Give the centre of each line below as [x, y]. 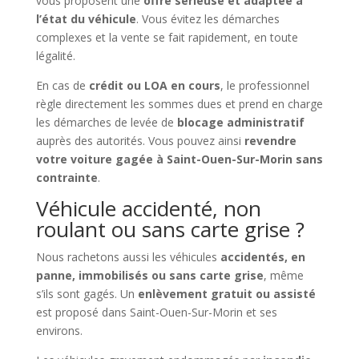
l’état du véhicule [86, 18]
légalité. [55, 55]
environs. [59, 330]
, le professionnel [264, 85]
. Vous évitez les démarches [208, 18]
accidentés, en [262, 256]
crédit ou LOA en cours [154, 85]
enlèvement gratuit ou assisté [226, 293]
